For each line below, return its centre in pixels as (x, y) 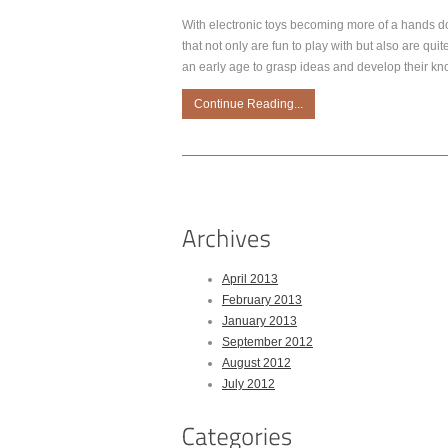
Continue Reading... (248, 104)
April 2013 (250, 279)
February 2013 (262, 300)
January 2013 (259, 321)
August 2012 (256, 363)
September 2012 (267, 342)
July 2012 (248, 384)
